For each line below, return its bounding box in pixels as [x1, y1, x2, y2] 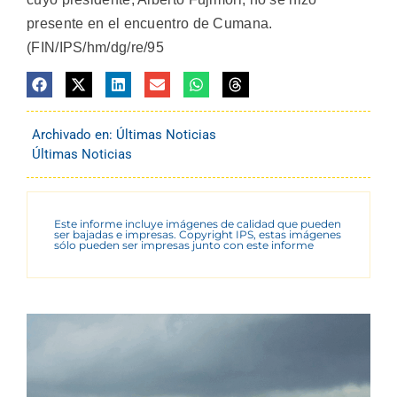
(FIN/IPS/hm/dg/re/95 [27, 39, 165, 55]
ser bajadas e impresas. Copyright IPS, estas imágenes [54, 228, 341, 242]
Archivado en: [32, 127, 116, 144]
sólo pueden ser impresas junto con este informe [54, 238, 314, 253]
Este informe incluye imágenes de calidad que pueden [54, 217, 341, 231]
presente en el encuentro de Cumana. [27, 15, 273, 31]
